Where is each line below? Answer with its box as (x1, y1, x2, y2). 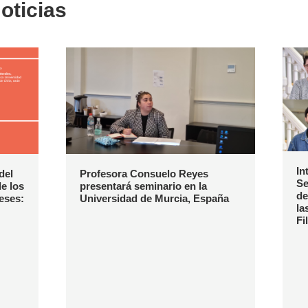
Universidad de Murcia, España (79, 192, 229, 205)
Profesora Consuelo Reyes (79, 168, 208, 180)
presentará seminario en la (79, 180, 207, 192)
